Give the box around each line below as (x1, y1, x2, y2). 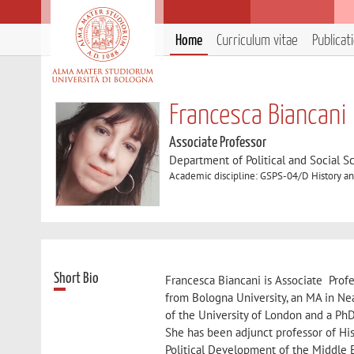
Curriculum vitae (217, 33, 298, 48)
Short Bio (54, 270, 100, 286)
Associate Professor (169, 135, 267, 150)
